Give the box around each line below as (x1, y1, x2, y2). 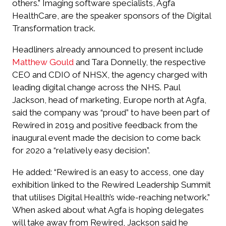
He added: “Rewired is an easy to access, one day (12, 166, 204, 177)
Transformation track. (12, 23, 95, 34)
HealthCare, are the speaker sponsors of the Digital (12, 11, 211, 21)
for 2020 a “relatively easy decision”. (12, 145, 150, 156)
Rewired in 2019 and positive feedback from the (12, 120, 198, 131)
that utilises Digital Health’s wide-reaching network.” (12, 192, 210, 202)
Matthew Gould (12, 57, 74, 68)
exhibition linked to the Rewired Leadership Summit (12, 179, 211, 190)
